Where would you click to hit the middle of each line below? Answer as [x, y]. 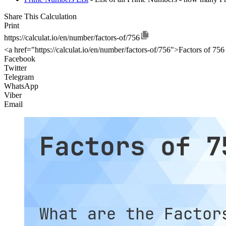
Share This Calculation [40, 17]
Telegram [19, 77]
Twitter [15, 68]
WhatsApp [21, 86]
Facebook [20, 59]
